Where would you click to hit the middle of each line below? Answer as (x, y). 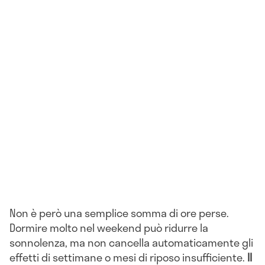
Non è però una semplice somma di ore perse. (119, 213)
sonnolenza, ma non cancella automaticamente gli (131, 243)
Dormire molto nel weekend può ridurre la (109, 228)
